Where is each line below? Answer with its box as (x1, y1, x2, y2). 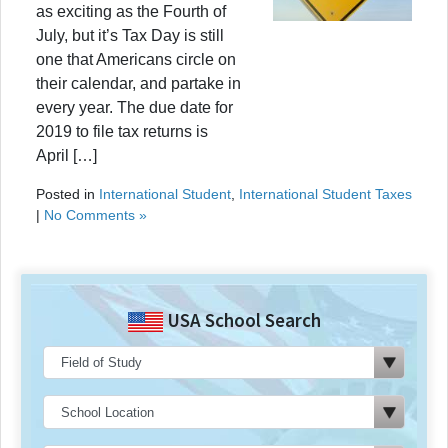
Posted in (36, 185, 99, 202)
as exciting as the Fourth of (36, 2, 226, 20)
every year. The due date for (36, 98, 233, 116)
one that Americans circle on (36, 50, 236, 68)
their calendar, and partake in (36, 74, 241, 92)
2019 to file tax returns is (36, 122, 208, 140)
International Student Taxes (239, 185, 412, 202)
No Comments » (44, 206, 147, 223)
